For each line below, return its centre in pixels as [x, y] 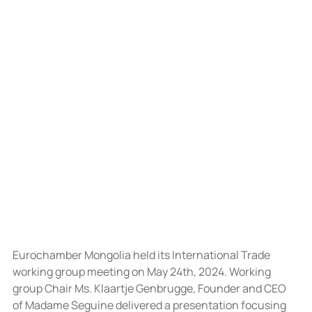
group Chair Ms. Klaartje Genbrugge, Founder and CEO [150, 288]
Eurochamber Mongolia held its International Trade [142, 255]
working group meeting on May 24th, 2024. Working [142, 271]
